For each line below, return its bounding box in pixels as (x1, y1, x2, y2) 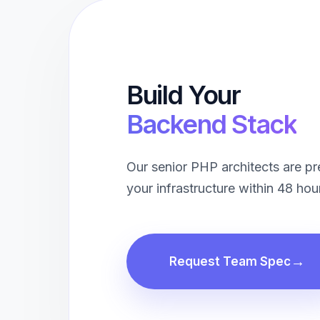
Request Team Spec (169, 254, 291, 269)
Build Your (126, 79, 241, 111)
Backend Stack (126, 109, 297, 140)
